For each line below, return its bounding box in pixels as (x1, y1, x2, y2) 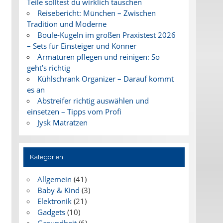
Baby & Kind (37, 185, 80, 196)
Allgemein (37, 174, 72, 185)
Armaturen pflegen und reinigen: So (37, 52, 160, 62)
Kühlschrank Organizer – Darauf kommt (37, 74, 174, 84)
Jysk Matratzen (37, 117, 88, 128)
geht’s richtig (26, 63, 70, 73)
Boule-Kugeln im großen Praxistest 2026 (37, 30, 176, 40)
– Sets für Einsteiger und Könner (26, 41, 136, 51)
